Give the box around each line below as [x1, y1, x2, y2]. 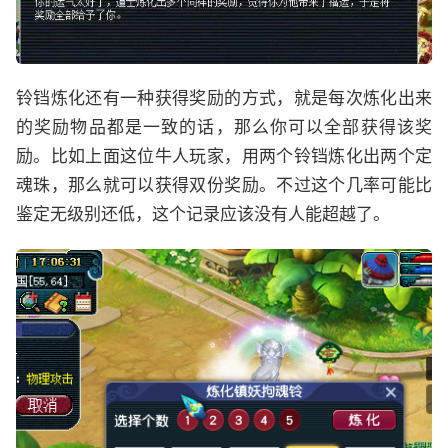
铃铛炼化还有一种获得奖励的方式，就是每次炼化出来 [16, 87, 432, 108]
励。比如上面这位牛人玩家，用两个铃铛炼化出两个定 [16, 145, 432, 166]
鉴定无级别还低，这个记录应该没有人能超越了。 [16, 203, 390, 224]
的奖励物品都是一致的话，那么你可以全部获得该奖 [16, 116, 432, 137]
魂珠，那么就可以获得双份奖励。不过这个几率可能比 [16, 174, 432, 195]
